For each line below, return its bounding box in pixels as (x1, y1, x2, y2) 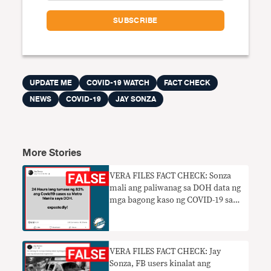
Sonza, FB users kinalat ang (109, 259, 211, 268)
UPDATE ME (30, 77, 73, 89)
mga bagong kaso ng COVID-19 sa (109, 196, 233, 204)
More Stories (22, 145, 82, 161)
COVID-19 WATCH (87, 77, 150, 89)
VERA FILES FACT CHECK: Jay (109, 247, 221, 256)
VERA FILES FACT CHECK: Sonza (109, 172, 232, 180)
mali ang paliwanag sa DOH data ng (109, 184, 241, 192)
